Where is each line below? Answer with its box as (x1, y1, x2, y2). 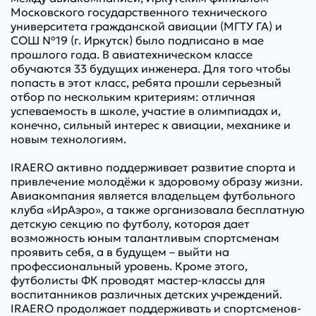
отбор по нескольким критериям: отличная (11, 90, 255, 104)
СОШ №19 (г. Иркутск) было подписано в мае (11, 33, 264, 48)
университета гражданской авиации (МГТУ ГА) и (11, 19, 282, 34)
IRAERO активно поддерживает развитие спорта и (11, 160, 296, 175)
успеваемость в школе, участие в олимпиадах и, (11, 104, 281, 119)
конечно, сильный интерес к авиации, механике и (11, 118, 291, 133)
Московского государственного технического (11, 5, 267, 20)
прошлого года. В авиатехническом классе (11, 47, 253, 62)
